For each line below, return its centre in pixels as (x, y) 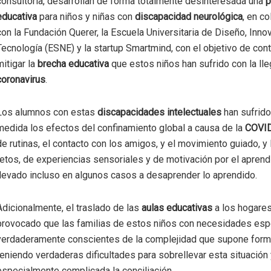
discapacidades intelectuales (159, 113)
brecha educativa (73, 64)
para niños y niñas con (87, 17)
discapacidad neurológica (189, 17)
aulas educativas (177, 208)
